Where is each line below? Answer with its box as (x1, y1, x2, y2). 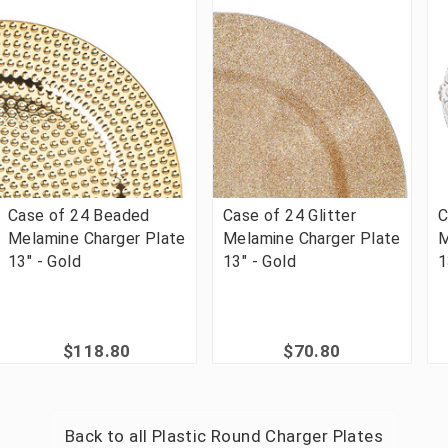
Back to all (64, 425, 152, 446)
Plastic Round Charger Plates (151, 425, 383, 446)
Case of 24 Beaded (8, 205, 150, 225)
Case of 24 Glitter (223, 205, 357, 225)
